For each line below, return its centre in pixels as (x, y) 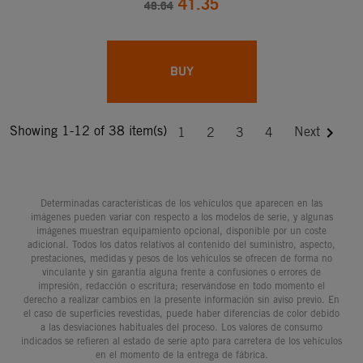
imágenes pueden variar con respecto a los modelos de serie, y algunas (181, 216)
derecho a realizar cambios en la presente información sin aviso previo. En (181, 299)
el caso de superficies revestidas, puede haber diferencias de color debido (181, 313)
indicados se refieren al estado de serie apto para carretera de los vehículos (181, 340)
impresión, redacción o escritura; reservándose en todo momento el (181, 285)
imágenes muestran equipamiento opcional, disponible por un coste (181, 230)
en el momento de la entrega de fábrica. (181, 354)
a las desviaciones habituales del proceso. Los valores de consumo (181, 327)
